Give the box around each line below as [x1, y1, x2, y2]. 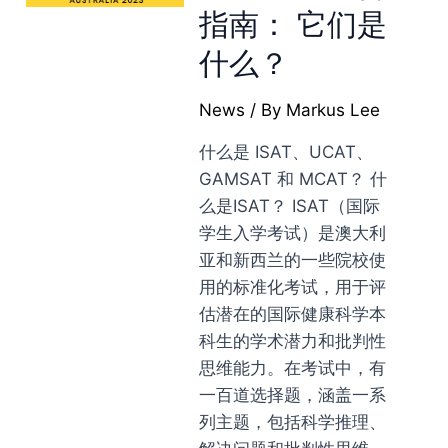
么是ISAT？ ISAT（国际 [199, 196, 381, 216]
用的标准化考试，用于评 [199, 277, 387, 297]
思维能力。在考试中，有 [199, 358, 387, 378]
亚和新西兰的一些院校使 [199, 250, 387, 270]
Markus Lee [286, 100, 381, 120]
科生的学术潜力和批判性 [199, 331, 387, 351]
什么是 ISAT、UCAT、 [199, 142, 374, 162]
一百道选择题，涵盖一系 [199, 385, 387, 405]
